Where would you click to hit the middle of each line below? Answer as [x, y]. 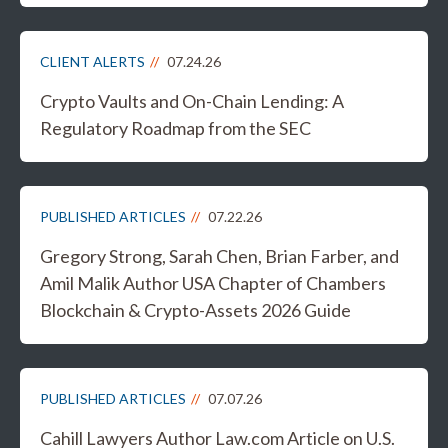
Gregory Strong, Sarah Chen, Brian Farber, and [219, 256]
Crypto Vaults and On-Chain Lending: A [192, 101]
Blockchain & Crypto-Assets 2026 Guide [195, 310]
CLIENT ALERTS [92, 62]
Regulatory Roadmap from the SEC [175, 128]
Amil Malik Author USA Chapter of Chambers [213, 283]
